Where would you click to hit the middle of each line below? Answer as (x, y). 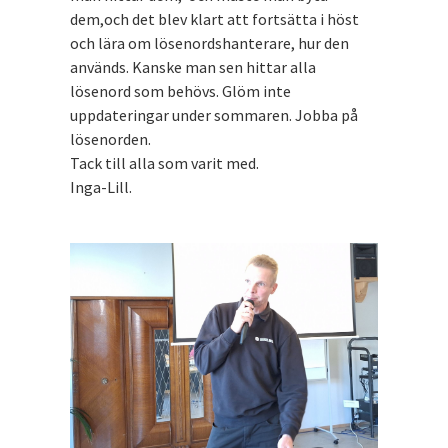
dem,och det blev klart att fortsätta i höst (214, 18)
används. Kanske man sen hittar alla (193, 66)
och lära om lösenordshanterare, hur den (209, 42)
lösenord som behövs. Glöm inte (180, 90)
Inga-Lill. (101, 186)
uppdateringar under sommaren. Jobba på (214, 114)
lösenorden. (110, 138)
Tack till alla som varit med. (166, 162)
